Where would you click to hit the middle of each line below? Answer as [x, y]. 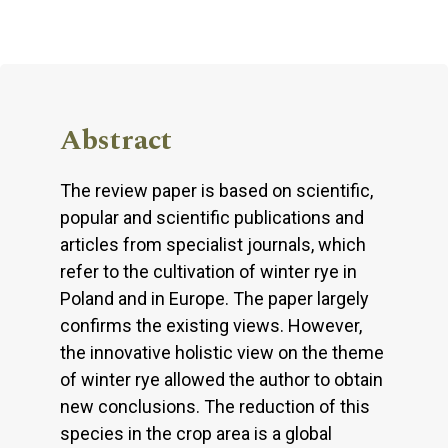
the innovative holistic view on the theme [222, 352]
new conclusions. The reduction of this [215, 406]
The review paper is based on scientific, [216, 190]
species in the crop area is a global [196, 433]
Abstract [116, 140]
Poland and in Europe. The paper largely [214, 298]
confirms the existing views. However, [211, 325]
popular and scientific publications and [212, 217]
